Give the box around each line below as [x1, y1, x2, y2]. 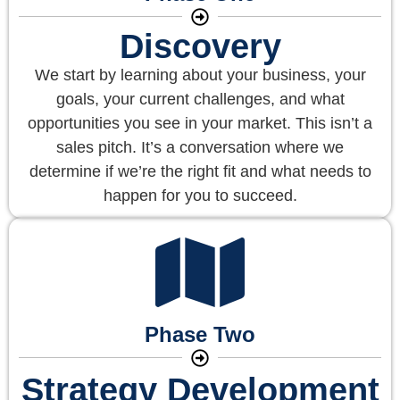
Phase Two [145, 321, 255, 346]
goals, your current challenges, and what [55, 89, 345, 108]
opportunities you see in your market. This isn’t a [28, 113, 372, 132]
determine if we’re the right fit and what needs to [29, 162, 371, 180]
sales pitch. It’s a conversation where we [56, 137, 344, 156]
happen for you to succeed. [103, 186, 297, 204]
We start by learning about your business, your [34, 65, 366, 84]
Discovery [119, 27, 281, 65]
